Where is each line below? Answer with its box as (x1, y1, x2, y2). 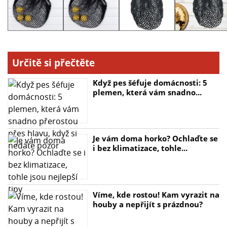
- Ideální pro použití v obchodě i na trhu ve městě (8, 17, 194, 28)
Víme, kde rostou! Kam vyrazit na (92, 189, 219, 200)
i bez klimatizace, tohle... (92, 143, 187, 154)
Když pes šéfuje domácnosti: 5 (92, 77, 207, 88)
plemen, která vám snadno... (92, 87, 202, 97)
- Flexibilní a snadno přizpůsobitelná (8, 5, 144, 16)
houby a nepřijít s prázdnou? (92, 199, 203, 209)
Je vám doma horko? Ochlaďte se (92, 133, 218, 144)
